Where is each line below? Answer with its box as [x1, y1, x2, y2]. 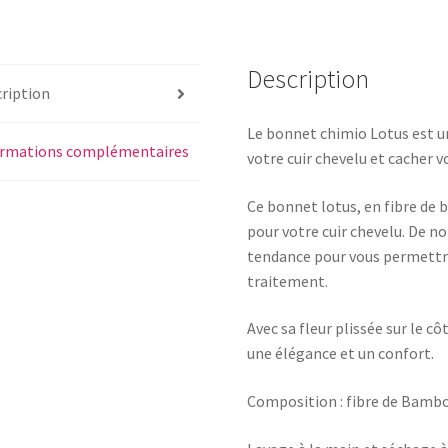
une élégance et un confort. [247, 343, 435, 364]
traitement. [247, 270, 329, 291]
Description [247, 63, 370, 96]
